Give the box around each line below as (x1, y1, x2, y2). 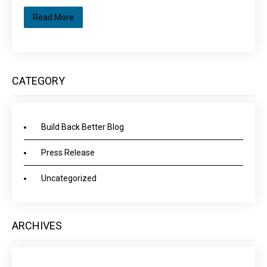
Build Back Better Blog (41, 122, 124, 132)
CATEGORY (12, 74, 65, 87)
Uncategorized (41, 173, 97, 183)
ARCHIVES (12, 219, 62, 232)
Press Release (41, 148, 95, 157)
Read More (33, 13, 74, 22)
